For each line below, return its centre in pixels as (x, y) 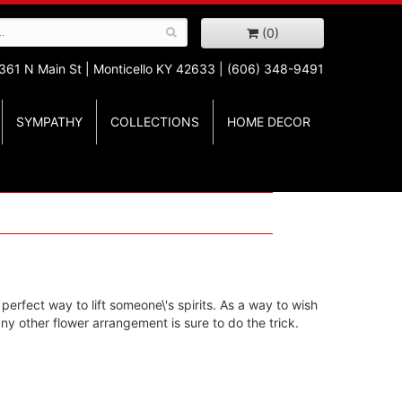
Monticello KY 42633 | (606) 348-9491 (209, 69)
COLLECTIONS (155, 122)
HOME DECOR (269, 122)
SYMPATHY (49, 122)
